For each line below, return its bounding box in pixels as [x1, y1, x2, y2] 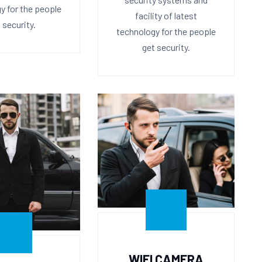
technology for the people [116, 25, 216, 37]
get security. [142, 41, 190, 53]
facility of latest [135, 9, 197, 21]
